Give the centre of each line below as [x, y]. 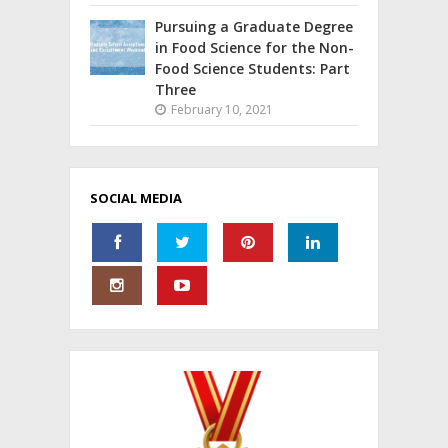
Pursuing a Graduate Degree [254, 27]
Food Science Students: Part [252, 69]
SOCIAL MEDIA [136, 198]
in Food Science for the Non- [254, 48]
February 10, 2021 [220, 110]
